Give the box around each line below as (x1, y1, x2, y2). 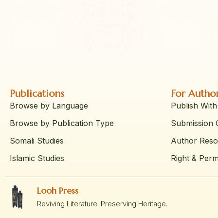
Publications (10, 88, 64, 100)
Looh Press (37, 184, 79, 196)
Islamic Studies (10, 153, 64, 163)
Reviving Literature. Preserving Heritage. (37, 199, 168, 208)
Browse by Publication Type (10, 118, 114, 128)
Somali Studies (10, 136, 64, 146)
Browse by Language (10, 101, 88, 111)
